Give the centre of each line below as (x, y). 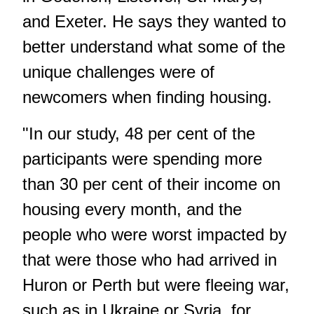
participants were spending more (142, 158)
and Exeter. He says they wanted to (154, 21)
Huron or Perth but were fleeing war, (156, 285)
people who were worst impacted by (155, 234)
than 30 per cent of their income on (151, 184)
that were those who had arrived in (150, 259)
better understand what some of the (154, 46)
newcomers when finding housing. (147, 97)
